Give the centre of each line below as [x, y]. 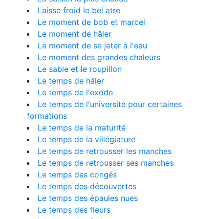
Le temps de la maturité [82, 128]
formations [47, 116]
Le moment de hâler [75, 34]
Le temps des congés [77, 175]
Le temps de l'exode [75, 92]
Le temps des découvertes [87, 186]
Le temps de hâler [71, 81]
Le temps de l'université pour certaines [110, 104]
